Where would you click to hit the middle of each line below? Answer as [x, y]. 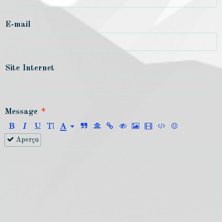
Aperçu [26, 140]
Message [21, 112]
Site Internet [30, 68]
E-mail [18, 25]
